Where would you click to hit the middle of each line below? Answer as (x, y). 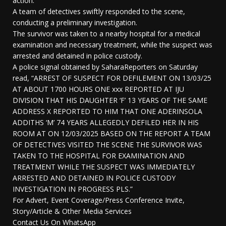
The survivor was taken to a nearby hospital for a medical (106, 34)
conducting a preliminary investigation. (75, 23)
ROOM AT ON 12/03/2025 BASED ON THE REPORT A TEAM (111, 134)
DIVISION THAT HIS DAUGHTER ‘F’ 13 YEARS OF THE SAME (110, 100)
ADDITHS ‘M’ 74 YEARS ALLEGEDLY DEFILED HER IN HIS (106, 123)
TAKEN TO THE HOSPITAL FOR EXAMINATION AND (99, 156)
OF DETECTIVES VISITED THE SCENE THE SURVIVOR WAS (107, 145)
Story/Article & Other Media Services (72, 211)
